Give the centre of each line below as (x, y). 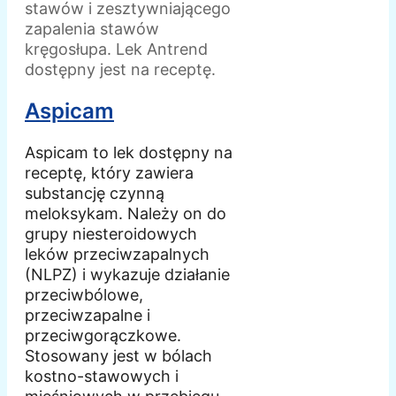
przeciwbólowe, (84, 294)
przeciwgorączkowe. (103, 335)
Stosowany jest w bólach (118, 355)
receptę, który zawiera (109, 172)
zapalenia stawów (92, 28)
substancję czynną (95, 193)
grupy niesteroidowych (111, 233)
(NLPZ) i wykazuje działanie (127, 274)
